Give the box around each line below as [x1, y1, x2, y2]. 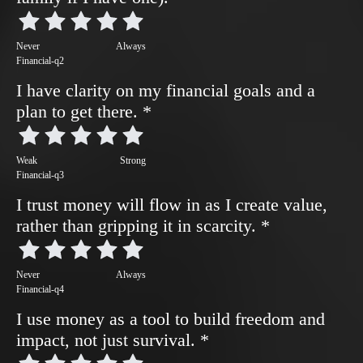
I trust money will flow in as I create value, [16, 194, 327, 215]
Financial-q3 [16, 169, 64, 181]
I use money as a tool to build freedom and [16, 309, 325, 329]
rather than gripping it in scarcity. [16, 216, 261, 236]
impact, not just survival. [16, 330, 200, 350]
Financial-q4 [16, 284, 64, 295]
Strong [120, 155, 146, 166]
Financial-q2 [16, 55, 64, 66]
